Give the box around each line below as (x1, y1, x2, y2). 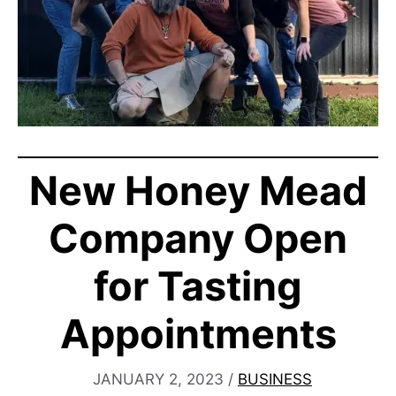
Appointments (59, 309, 337, 359)
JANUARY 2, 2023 (93, 369, 224, 388)
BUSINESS (238, 369, 312, 388)
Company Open (49, 214, 347, 263)
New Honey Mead (28, 166, 368, 216)
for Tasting (94, 262, 302, 311)
